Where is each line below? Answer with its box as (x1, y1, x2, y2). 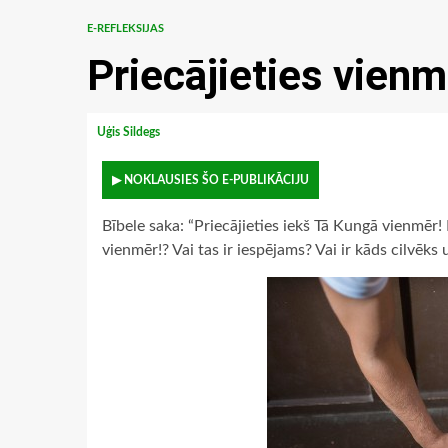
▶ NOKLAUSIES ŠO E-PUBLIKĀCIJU (112, 174, 309, 186)
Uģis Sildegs (97, 126, 163, 138)
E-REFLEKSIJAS (87, 23, 164, 34)
